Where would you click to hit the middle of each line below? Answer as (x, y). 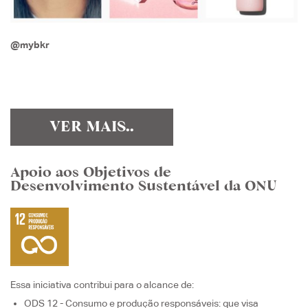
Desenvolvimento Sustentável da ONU (144, 187)
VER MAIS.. (92, 127)
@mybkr (30, 44)
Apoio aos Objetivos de (91, 173)
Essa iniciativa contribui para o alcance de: (102, 284)
